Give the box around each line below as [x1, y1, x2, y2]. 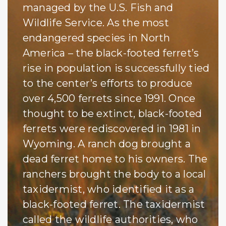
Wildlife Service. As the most [23, 16, 169, 29]
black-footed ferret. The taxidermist [23, 198, 205, 210]
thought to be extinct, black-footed [23, 107, 202, 120]
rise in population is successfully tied [23, 62, 210, 74]
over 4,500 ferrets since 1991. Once [23, 92, 196, 104]
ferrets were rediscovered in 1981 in [23, 122, 201, 135]
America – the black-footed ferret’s [23, 46, 199, 59]
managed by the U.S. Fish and [23, 1, 174, 14]
